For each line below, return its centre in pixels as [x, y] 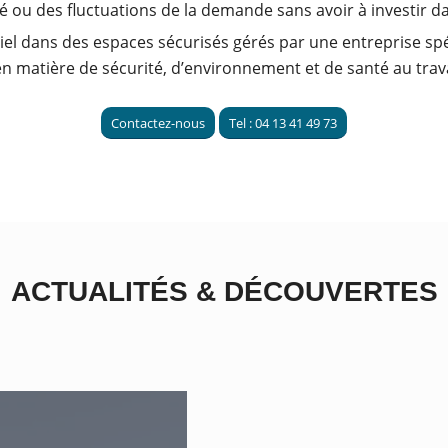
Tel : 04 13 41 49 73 [283, 123]
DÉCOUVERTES [326, 291]
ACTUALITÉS [103, 291]
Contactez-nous [158, 123]
